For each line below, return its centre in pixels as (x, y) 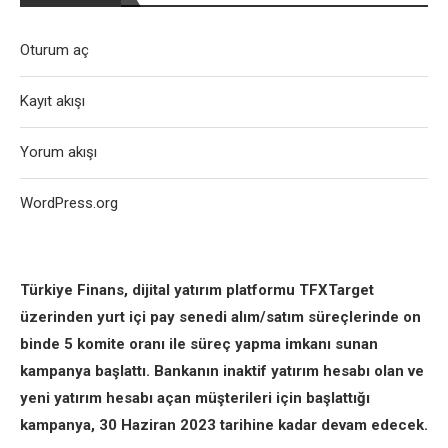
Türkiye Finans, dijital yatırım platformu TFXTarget (197, 290)
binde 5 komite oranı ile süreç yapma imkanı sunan (199, 344)
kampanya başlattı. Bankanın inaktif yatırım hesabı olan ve (222, 371)
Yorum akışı (58, 152)
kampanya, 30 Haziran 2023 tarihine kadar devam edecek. (224, 425)
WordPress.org (69, 203)
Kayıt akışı (52, 101)
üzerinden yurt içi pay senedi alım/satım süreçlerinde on (220, 317)
